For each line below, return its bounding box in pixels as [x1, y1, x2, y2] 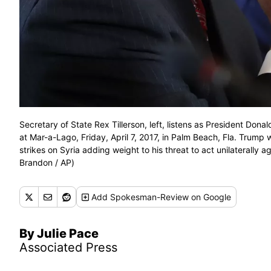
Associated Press [19, 240, 117, 255]
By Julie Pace [19, 226, 99, 241]
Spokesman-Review [110, 192, 189, 203]
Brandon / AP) [19, 157, 74, 168]
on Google [189, 192, 232, 203]
